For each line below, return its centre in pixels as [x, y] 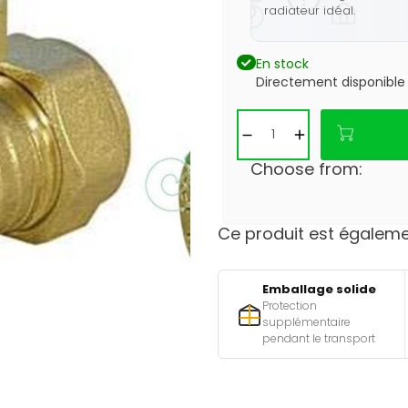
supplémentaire [306, 322]
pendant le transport [319, 338]
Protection [290, 306]
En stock [282, 64]
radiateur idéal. [310, 10]
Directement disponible [331, 82]
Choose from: [306, 169]
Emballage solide [319, 289]
